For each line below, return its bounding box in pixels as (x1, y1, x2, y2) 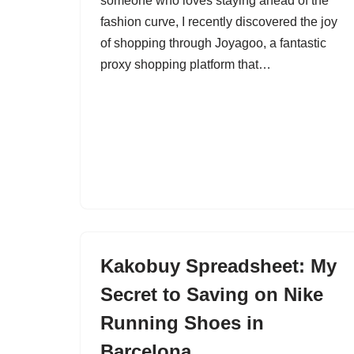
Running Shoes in (100, 312, 264, 333)
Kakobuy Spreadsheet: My (100, 255, 337, 277)
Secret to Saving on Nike (100, 284, 323, 305)
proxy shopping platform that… (100, 58, 274, 71)
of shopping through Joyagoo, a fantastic (100, 36, 326, 50)
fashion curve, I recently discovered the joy (100, 15, 337, 28)
